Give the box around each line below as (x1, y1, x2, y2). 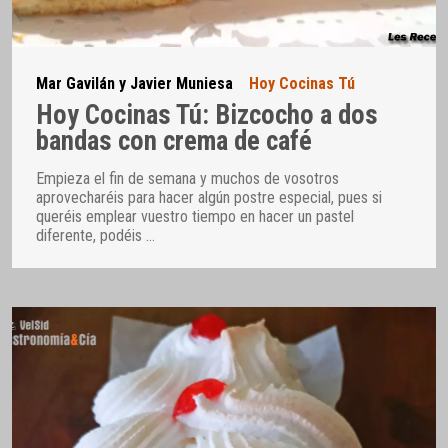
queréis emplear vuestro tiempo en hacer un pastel (36, 206, 354, 226)
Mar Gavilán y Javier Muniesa (36, 73, 233, 93)
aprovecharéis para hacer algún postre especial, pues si (36, 187, 382, 207)
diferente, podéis (36, 225, 146, 245)
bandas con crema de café (36, 125, 312, 158)
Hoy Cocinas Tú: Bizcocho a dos (36, 99, 378, 132)
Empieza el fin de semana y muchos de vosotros (36, 168, 339, 188)
